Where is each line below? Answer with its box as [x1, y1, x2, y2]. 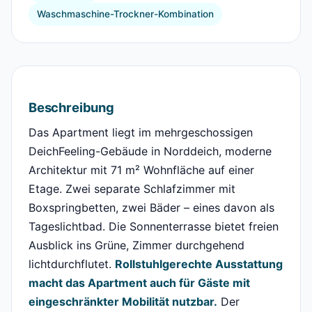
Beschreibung [29, 100, 114, 116]
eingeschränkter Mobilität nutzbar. [29, 295, 217, 309]
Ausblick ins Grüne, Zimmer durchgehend [29, 238, 244, 253]
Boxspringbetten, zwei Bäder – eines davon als [29, 201, 274, 215]
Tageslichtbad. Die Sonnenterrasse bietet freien [29, 219, 279, 234]
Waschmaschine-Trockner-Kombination [37, 8, 214, 20]
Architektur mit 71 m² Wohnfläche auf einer [29, 163, 254, 178]
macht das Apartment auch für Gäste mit [29, 276, 250, 290]
